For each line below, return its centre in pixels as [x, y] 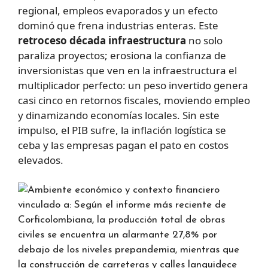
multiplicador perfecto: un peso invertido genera [133, 85]
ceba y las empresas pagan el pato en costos [123, 145]
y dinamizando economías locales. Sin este [119, 115]
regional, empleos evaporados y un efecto [118, 10]
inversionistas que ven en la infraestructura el [127, 70]
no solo [204, 40]
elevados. [41, 160]
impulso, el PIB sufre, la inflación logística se [122, 130]
